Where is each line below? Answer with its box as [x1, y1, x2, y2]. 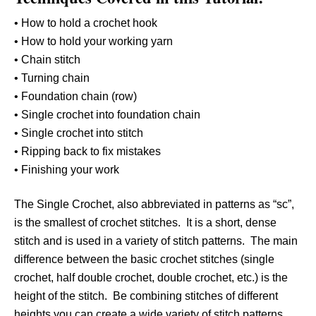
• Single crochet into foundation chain [14, 109, 200, 121]
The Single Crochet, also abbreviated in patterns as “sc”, [14, 198, 294, 211]
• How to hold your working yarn [14, 35, 173, 48]
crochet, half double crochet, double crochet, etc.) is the [14, 272, 288, 284]
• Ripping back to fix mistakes [14, 145, 161, 158]
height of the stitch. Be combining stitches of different [14, 290, 278, 303]
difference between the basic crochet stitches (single [14, 253, 274, 266]
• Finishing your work [14, 164, 119, 176]
